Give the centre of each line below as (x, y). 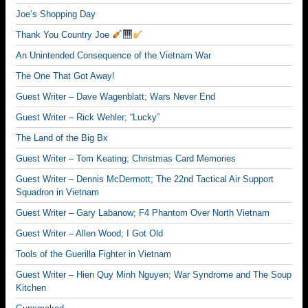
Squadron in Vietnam (57, 192)
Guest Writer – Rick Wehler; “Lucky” (88, 117)
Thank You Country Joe (64, 35)
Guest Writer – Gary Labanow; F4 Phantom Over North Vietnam (143, 213)
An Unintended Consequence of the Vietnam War (113, 55)
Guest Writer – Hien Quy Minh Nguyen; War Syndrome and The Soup (154, 275)
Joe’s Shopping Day (56, 14)
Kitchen (31, 288)
